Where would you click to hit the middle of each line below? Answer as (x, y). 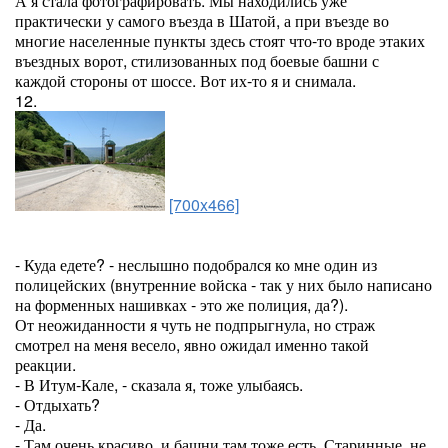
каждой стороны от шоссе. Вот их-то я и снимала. (185, 80)
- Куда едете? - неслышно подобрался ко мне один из (196, 264)
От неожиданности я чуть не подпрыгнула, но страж (195, 324)
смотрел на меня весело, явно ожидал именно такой (192, 344)
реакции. (45, 364)
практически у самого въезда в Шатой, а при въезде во (202, 20)
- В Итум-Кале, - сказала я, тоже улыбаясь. (159, 384)
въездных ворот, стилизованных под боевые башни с (197, 60)
